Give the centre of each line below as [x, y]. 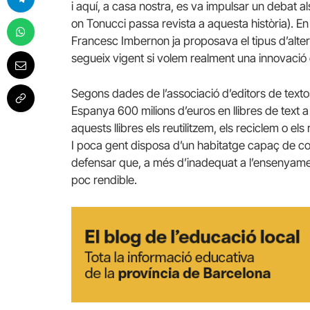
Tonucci [106, 23]
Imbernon [145, 40]
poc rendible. [104, 180]
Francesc [96, 40]
